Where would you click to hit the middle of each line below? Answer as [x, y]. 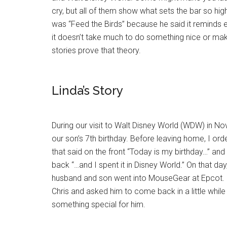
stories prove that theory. [96, 50]
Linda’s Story [87, 90]
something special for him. [99, 204]
